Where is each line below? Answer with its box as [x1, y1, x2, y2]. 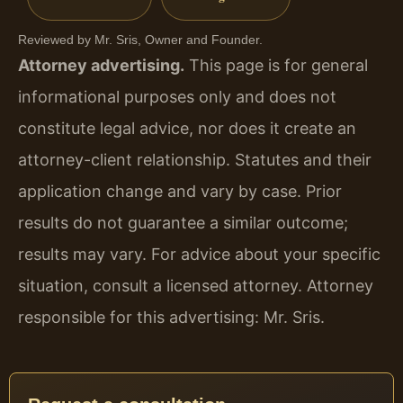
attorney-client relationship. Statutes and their [18, 149, 372, 169]
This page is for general [184, 55, 368, 75]
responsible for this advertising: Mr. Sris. [18, 307, 325, 327]
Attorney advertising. [18, 55, 184, 75]
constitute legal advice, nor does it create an [18, 118, 356, 138]
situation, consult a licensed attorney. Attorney [18, 275, 373, 295]
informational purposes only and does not [18, 86, 336, 106]
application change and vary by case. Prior [18, 181, 342, 201]
